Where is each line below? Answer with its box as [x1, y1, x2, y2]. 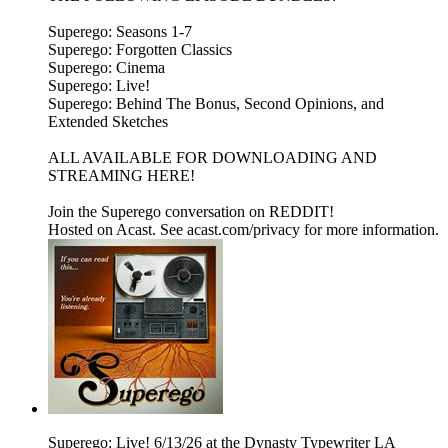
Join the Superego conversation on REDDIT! [48, 203, 334, 221]
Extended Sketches [48, 113, 168, 131]
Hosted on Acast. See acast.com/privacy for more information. [48, 221, 439, 239]
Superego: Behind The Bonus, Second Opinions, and [48, 95, 384, 113]
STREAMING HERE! [48, 167, 195, 185]
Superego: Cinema [48, 59, 165, 77]
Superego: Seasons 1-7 [48, 23, 192, 41]
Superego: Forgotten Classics [48, 41, 232, 59]
